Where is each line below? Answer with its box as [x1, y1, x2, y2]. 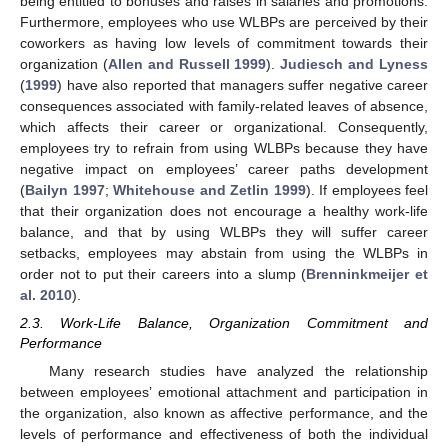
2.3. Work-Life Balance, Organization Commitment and [20, 315, 428, 332]
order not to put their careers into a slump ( [20, 266, 307, 283]
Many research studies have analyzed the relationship [48, 362, 428, 379]
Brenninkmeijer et [306, 266, 429, 283]
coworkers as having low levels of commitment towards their [20, 35, 428, 52]
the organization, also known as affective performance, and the [20, 404, 428, 421]
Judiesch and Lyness [280, 56, 429, 73]
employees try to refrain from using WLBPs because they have [20, 140, 428, 157]
